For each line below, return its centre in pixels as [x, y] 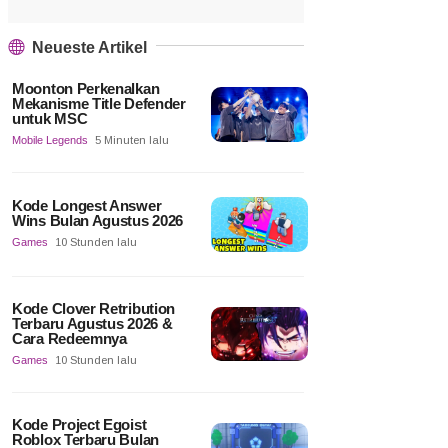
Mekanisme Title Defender [99, 104]
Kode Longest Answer [87, 206]
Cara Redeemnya [69, 338]
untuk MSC [50, 119]
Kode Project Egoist [79, 424]
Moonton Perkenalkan [86, 89]
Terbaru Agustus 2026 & [92, 323]
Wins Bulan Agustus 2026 [98, 221]
